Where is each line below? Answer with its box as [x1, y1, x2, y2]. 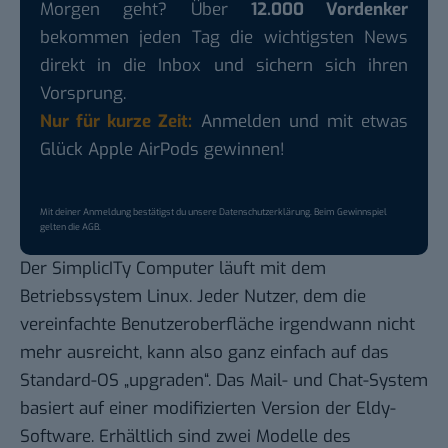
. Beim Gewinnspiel [310, 205, 387, 218]
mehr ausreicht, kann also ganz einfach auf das [20, 340, 389, 364]
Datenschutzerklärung [219, 205, 310, 218]
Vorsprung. [40, 81, 126, 105]
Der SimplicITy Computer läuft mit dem [20, 256, 326, 280]
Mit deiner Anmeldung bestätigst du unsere [40, 205, 219, 218]
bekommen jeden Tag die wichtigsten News [40, 25, 408, 49]
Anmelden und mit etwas [192, 109, 409, 133]
